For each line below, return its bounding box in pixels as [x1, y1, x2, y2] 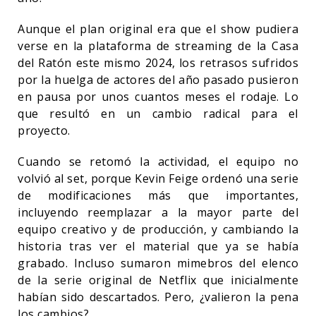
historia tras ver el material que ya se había [18, 238, 298, 254]
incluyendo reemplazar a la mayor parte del [18, 205, 298, 220]
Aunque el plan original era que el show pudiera [18, 21, 298, 37]
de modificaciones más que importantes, [18, 188, 298, 203]
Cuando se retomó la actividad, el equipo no [18, 154, 298, 169]
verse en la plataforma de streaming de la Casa [18, 38, 298, 54]
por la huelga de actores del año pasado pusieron [18, 72, 298, 87]
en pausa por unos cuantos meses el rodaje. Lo [18, 89, 298, 104]
